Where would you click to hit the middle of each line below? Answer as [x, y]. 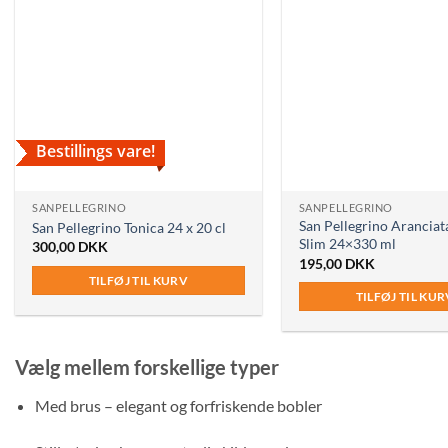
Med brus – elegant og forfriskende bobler [178, 405]
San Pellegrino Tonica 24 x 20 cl [129, 227]
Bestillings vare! [95, 151]
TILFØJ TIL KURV [138, 280]
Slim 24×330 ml [347, 244]
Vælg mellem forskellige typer [147, 366]
